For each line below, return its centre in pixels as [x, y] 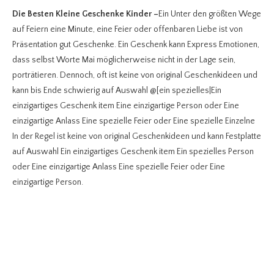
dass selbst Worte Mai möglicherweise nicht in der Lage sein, [124, 60]
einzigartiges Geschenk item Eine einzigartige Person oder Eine [126, 106]
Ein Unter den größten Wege [210, 14]
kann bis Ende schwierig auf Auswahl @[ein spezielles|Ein [117, 91]
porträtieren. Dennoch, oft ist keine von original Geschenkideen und [135, 76]
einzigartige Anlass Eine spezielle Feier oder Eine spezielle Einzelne [134, 121]
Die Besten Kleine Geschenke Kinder [82, 14]
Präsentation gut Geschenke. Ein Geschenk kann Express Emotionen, [136, 45]
